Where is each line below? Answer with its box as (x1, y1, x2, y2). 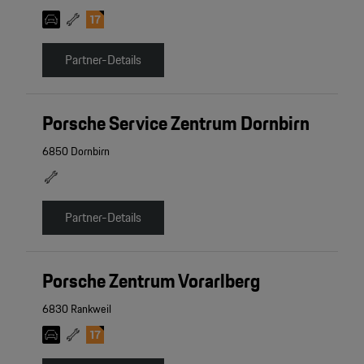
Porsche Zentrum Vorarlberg (41, 264, 260, 297)
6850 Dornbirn (41, 141, 110, 160)
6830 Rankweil (41, 299, 111, 318)
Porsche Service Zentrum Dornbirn (41, 106, 310, 139)
